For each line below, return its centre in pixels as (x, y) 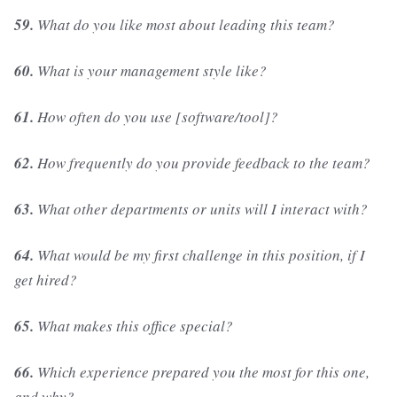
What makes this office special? (133, 326)
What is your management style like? (152, 71)
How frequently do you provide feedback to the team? (202, 163)
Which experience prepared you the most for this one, (202, 372)
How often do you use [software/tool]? (156, 117)
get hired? (46, 280)
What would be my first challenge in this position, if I (201, 255)
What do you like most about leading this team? (184, 25)
